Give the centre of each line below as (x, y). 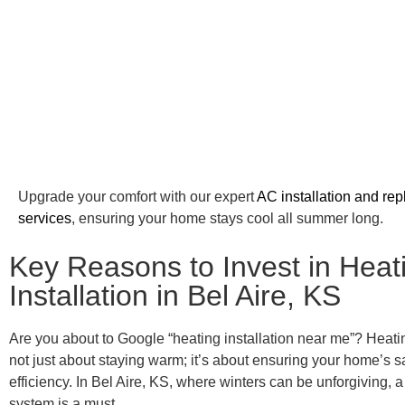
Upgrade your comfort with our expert (137, 197)
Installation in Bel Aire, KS (175, 295)
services (45, 219)
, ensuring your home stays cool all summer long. (227, 219)
